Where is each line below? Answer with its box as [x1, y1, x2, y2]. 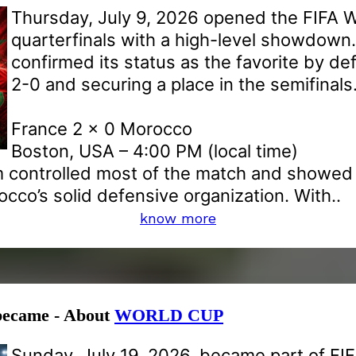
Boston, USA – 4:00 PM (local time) [11, 140, 298, 161]
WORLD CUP [114, 304, 223, 325]
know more [140, 209, 216, 226]
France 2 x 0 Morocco [11, 118, 192, 139]
